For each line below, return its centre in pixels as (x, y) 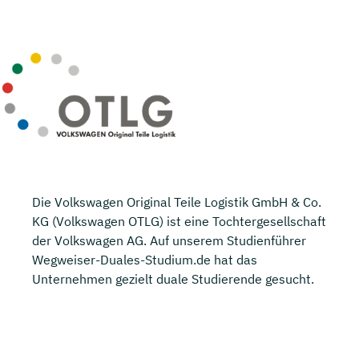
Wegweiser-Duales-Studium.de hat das (145, 259)
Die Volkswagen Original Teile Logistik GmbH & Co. (177, 202)
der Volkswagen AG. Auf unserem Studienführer (169, 240)
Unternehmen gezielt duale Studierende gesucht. (173, 278)
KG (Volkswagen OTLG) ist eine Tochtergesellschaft (179, 221)
